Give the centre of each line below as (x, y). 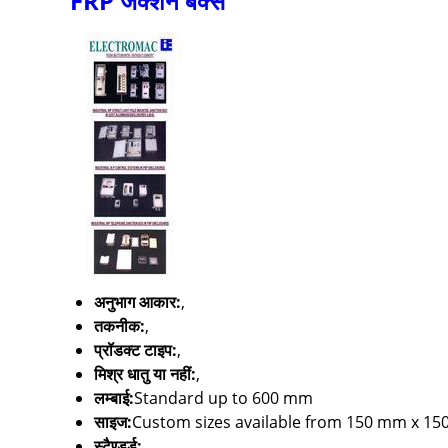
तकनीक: (119, 326)
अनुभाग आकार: (137, 302)
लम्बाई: (114, 398)
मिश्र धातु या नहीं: (145, 374)
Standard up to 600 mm (223, 398)
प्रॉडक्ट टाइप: (135, 350)
